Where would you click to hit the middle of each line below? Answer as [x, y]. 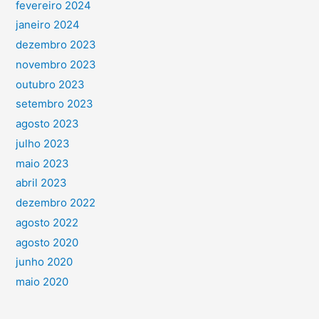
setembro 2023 [54, 104]
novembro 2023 [56, 64]
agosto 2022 [47, 222]
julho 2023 [42, 143]
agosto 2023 [47, 124]
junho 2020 [44, 262]
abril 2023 [41, 183]
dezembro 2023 [56, 45]
